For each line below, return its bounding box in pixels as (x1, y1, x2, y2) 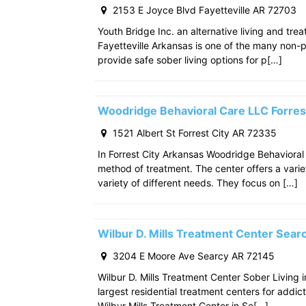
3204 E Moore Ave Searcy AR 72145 (110, 250, 275, 262)
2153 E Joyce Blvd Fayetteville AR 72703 (110, 4, 296, 16)
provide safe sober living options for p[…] (98, 54, 282, 66)
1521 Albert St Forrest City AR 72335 (110, 127, 277, 139)
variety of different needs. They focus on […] (98, 177, 298, 189)
